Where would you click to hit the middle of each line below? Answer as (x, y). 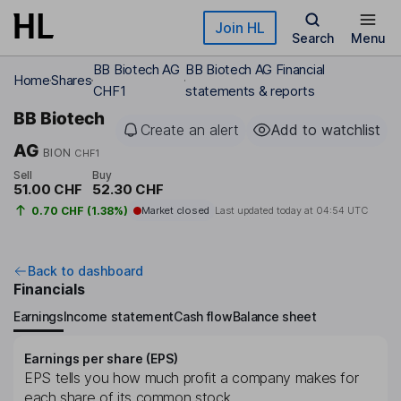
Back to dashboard (85, 271)
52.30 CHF (128, 190)
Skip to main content (78, 22)
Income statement (119, 316)
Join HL (240, 28)
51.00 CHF (48, 190)
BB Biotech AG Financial (255, 69)
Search (312, 38)
